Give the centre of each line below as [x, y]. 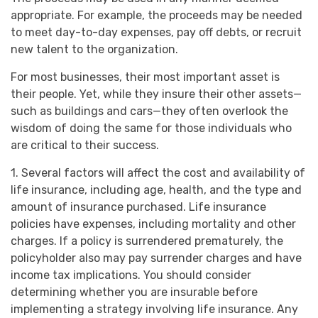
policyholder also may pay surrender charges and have [156, 258]
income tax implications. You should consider [131, 275]
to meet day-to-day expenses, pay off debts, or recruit [156, 33]
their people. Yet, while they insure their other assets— [156, 94]
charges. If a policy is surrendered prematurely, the [147, 241]
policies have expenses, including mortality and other [153, 224]
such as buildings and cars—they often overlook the [149, 111]
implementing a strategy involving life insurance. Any [154, 309]
